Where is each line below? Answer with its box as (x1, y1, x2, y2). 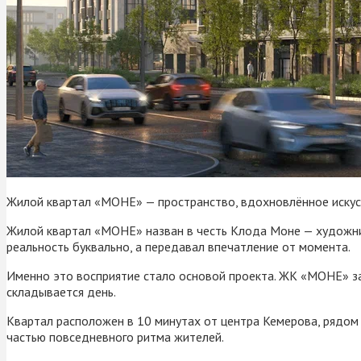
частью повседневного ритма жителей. (6, 328, 224, 345)
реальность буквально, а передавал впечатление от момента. (6, 238, 351, 255)
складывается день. (6, 283, 116, 300)
